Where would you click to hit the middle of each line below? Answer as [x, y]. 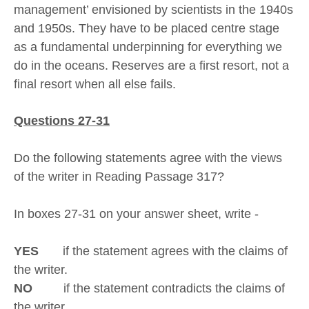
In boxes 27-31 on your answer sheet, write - [136, 214]
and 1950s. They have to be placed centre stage [147, 28]
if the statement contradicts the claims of [159, 289]
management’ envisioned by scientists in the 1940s [153, 9]
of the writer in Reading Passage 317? [119, 177]
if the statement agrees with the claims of [163, 251]
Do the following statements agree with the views [148, 158]
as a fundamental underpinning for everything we [148, 47]
